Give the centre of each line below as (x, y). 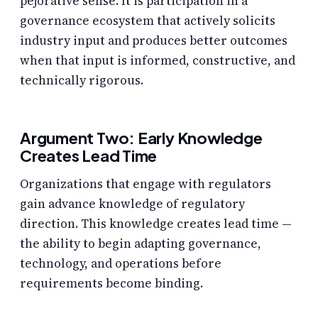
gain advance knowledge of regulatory (132, 203)
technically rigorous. (82, 80)
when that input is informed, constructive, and (158, 60)
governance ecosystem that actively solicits (148, 20)
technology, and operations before (121, 263)
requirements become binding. (111, 283)
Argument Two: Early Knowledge (141, 137)
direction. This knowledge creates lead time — (156, 223)
